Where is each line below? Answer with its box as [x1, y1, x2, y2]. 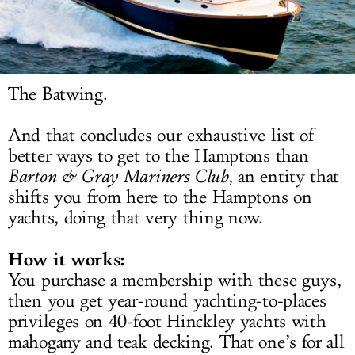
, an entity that [227, 166, 340, 189]
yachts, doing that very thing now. [8, 207, 263, 230]
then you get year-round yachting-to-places [8, 290, 326, 313]
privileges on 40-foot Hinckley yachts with [8, 311, 326, 334]
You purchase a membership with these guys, [8, 269, 342, 292]
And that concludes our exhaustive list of [8, 124, 315, 147]
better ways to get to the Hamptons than [8, 145, 309, 168]
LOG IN [157, 10, 198, 25]
